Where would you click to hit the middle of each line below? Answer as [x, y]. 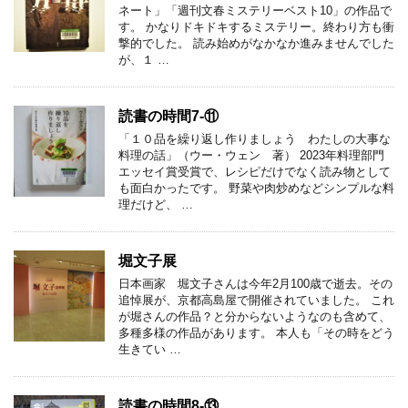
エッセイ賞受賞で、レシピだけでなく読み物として [255, 171]
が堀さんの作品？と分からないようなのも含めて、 [255, 316]
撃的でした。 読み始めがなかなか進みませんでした [256, 43]
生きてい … [150, 349]
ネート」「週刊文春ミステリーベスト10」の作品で [255, 10]
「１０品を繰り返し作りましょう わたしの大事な [255, 138]
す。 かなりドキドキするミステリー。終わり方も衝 [256, 26]
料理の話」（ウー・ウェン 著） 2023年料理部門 [251, 155]
